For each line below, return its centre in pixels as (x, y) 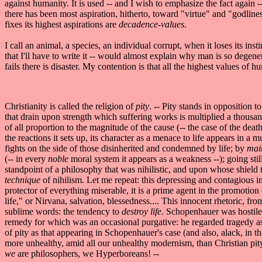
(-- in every (26, 158)
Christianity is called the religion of (70, 106)
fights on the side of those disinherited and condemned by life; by (126, 148)
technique (24, 180)
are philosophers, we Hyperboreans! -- (88, 253)
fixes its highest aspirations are (62, 24)
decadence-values (151, 24)
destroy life (142, 211)
